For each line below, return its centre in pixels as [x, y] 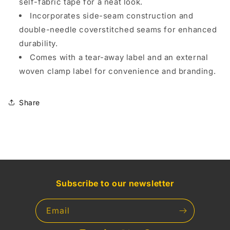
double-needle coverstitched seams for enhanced [118, 30]
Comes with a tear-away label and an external [119, 57]
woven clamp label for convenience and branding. [118, 71]
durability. [39, 43]
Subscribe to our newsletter [115, 183]
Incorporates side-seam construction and [112, 16]
